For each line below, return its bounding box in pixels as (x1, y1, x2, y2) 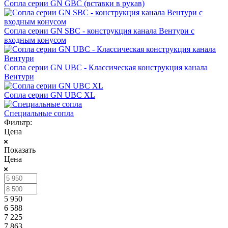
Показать (4, 145, 36, 154)
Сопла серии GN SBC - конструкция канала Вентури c (4, 26, 194, 35)
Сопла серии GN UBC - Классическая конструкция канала (4, 63, 208, 72)
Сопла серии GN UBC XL (4, 90, 95, 99)
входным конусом (4, 35, 66, 44)
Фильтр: (4, 118, 32, 127)
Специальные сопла (4, 108, 74, 118)
